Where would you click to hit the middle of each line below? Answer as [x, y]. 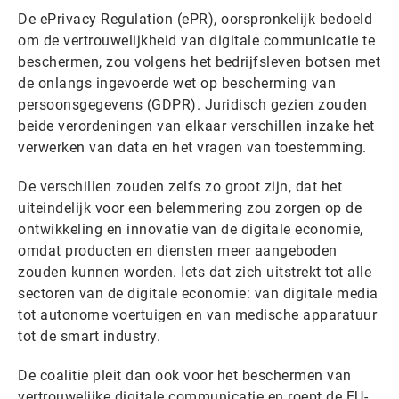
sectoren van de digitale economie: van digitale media [198, 293]
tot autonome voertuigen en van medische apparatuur [197, 314]
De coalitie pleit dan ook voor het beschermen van [185, 375]
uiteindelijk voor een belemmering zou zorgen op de [190, 208]
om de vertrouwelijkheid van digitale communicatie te [196, 40]
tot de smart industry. [89, 336]
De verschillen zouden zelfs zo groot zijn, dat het [180, 186]
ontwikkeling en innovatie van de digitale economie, [191, 229]
